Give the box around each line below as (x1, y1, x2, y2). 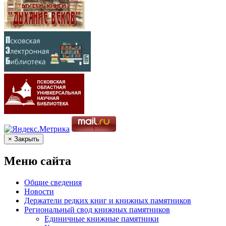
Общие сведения (24, 178, 82, 187)
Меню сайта (4, 154, 71, 168)
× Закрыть (8, 135, 39, 143)
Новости (24, 187, 54, 196)
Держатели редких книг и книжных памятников (24, 196, 191, 205)
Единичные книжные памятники (44, 214, 159, 223)
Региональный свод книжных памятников (24, 205, 170, 214)
